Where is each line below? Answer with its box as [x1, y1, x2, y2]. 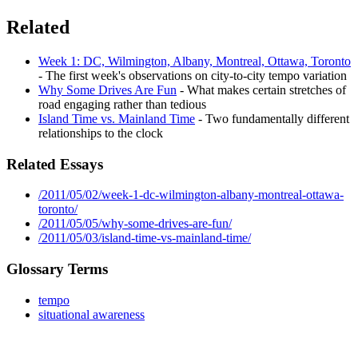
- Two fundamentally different [195, 111, 349, 125]
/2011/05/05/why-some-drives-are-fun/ [38, 217, 232, 231]
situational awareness [38, 307, 145, 321]
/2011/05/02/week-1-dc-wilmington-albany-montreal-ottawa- [38, 188, 344, 202]
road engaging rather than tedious [38, 97, 206, 111]
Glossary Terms [6, 261, 108, 278]
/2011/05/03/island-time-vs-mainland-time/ [38, 231, 251, 245]
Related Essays [6, 155, 103, 173]
